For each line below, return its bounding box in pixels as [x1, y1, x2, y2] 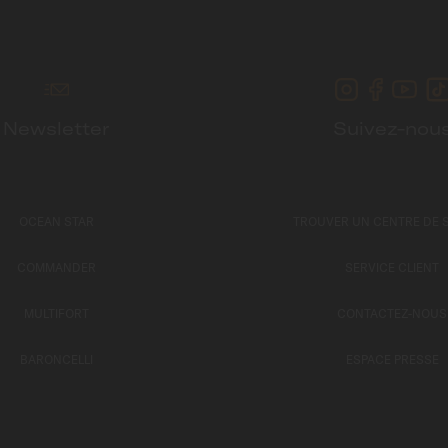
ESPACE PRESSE [345, 352, 439, 367]
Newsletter [3, 117, 109, 140]
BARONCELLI [19, 352, 93, 367]
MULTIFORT [23, 306, 89, 321]
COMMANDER [16, 260, 96, 275]
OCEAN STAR [18, 214, 94, 229]
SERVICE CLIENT [345, 260, 439, 275]
